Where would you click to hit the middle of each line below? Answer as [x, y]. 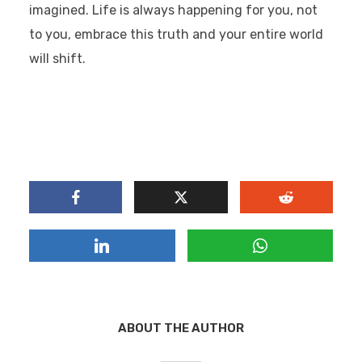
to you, [50, 35]
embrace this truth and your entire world [197, 35]
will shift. [59, 59]
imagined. [60, 11]
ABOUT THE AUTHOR [181, 328]
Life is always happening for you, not [204, 11]
